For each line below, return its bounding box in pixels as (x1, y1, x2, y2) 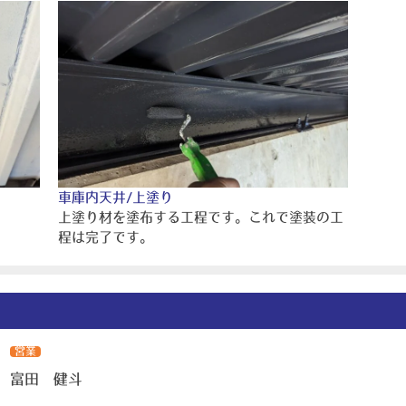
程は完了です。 (58, 229, 153, 244)
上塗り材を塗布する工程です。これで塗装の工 (58, 209, 343, 224)
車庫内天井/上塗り (58, 189, 173, 204)
